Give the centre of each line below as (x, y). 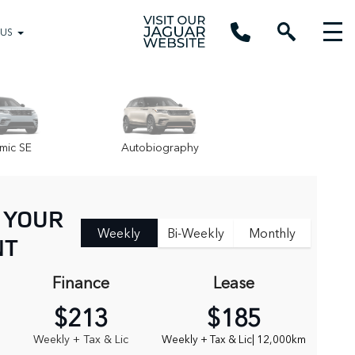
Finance (80, 282)
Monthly (273, 233)
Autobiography (160, 147)
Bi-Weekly (195, 233)
